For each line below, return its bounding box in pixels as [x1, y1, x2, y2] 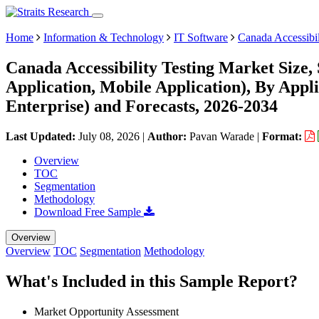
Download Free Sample [34, 205, 144, 218]
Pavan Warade [189, 130, 254, 142]
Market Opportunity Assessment [34, 305, 179, 318]
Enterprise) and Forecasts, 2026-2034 [6, 96, 278, 115]
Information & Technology [43, 31, 164, 43]
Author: [147, 130, 189, 142]
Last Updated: [6, 130, 78, 142]
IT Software [174, 31, 228, 43]
